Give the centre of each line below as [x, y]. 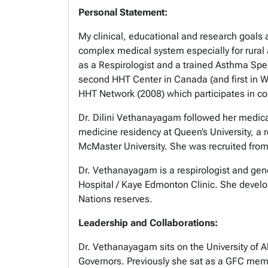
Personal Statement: [123, 12]
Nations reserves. [117, 199]
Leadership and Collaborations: [148, 223]
